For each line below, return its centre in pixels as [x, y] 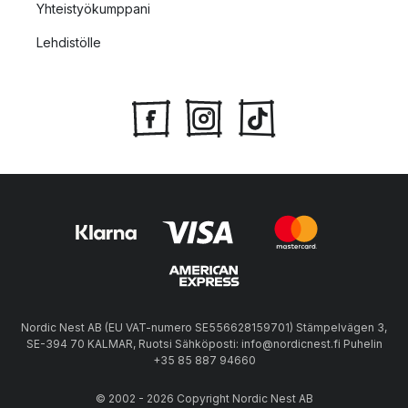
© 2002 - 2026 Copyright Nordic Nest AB [204, 399]
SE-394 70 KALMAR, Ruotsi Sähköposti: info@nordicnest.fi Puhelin [204, 344]
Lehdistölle [69, 42]
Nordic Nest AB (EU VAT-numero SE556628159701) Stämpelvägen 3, [204, 328]
